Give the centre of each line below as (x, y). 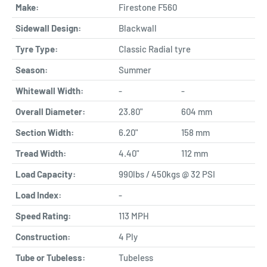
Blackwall (138, 28)
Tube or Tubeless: (50, 258)
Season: (32, 70)
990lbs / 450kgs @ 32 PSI (167, 174)
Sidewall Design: (48, 28)
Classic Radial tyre (155, 49)
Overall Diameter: (50, 112)
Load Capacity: (46, 174)
